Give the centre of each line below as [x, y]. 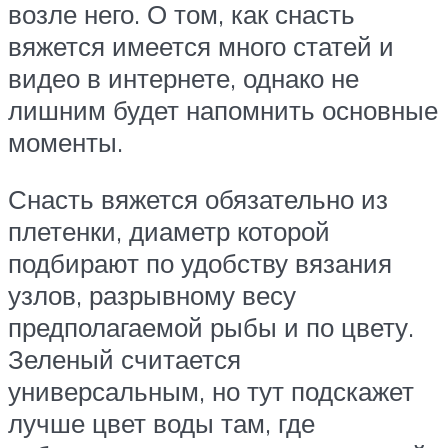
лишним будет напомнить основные [223, 109]
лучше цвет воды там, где [161, 423]
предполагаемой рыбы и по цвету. [211, 327]
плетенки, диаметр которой [169, 231]
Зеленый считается [124, 359]
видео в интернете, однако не [183, 77]
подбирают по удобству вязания [200, 263]
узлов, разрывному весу [152, 295]
